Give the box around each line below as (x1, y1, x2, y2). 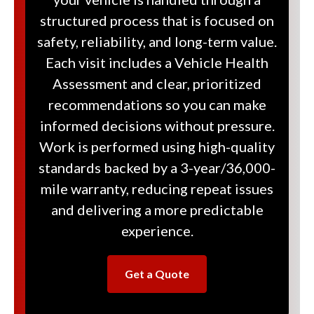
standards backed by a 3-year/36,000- (39, 159, 275, 177)
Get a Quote (125, 267, 189, 281)
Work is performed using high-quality (39, 138, 275, 156)
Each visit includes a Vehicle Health (46, 54, 268, 71)
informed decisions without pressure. (39, 117, 275, 135)
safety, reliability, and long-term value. (37, 33, 277, 50)
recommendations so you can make (48, 96, 266, 114)
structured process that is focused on (40, 12, 274, 29)
